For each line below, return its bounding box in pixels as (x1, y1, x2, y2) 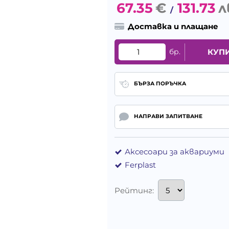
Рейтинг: (114, 185, 154, 195)
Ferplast (125, 160, 156, 170)
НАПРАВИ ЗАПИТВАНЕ (133, 113, 202, 120)
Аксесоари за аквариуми (125, 147, 224, 157)
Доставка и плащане (128, 21, 219, 32)
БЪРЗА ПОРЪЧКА (133, 80, 186, 87)
